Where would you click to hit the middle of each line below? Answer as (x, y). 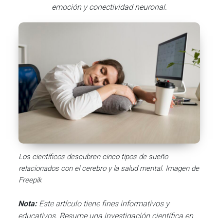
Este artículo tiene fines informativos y (104, 204)
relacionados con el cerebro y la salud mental (90, 169)
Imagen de (182, 169)
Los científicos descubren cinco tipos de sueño (93, 157)
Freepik (30, 180)
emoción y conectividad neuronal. (109, 7)
